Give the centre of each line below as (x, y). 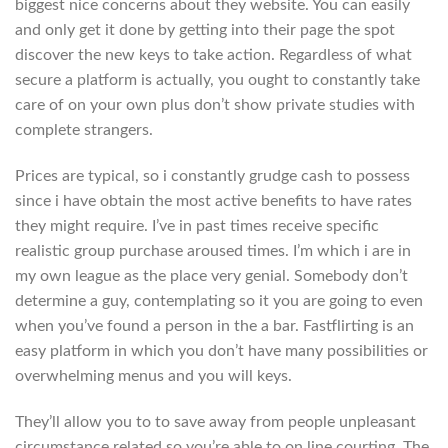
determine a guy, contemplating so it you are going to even (219, 301)
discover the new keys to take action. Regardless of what (213, 55)
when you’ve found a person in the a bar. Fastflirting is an (214, 326)
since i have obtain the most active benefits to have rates (213, 201)
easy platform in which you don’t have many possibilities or (221, 351)
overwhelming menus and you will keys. (153, 376)
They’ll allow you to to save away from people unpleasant (215, 421)
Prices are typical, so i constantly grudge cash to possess (212, 176)
